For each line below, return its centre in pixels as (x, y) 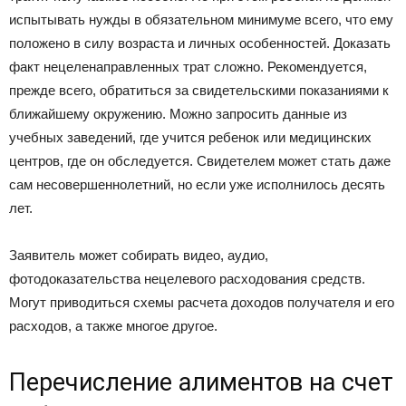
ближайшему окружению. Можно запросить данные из (178, 114)
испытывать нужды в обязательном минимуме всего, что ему (201, 20)
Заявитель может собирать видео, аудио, (139, 256)
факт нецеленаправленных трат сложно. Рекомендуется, (188, 67)
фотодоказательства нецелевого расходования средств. (187, 279)
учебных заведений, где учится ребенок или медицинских (190, 138)
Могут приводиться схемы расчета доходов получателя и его (202, 303)
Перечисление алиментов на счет (201, 383)
